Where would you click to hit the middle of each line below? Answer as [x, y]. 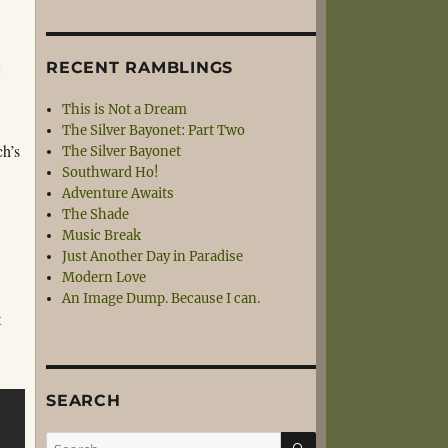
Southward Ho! [111, 172]
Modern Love [104, 277]
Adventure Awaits [118, 193]
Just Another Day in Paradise [153, 256]
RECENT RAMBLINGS [139, 67]
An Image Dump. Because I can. [161, 298]
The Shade [96, 214]
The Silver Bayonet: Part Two [154, 130]
